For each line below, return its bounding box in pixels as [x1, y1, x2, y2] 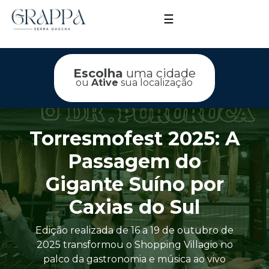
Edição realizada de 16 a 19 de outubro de [35, 225, 234, 237]
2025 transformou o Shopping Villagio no [36, 239, 233, 251]
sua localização [118, 77, 193, 89]
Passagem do [68, 150, 201, 174]
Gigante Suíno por [45, 172, 224, 196]
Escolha [73, 66, 123, 81]
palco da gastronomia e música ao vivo [43, 253, 226, 265]
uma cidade [122, 66, 196, 81]
